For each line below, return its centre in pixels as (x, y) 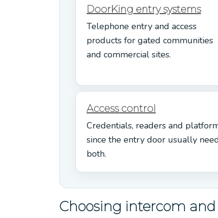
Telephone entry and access (142, 26)
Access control (121, 108)
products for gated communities (150, 40)
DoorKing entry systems (144, 9)
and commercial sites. (129, 54)
